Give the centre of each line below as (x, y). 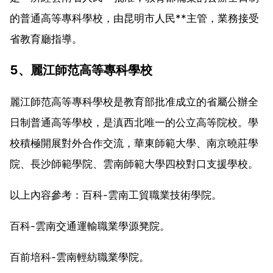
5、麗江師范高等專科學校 (81, 69)
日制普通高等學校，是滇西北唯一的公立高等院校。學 (134, 122)
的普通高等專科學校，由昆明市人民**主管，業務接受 (134, 18)
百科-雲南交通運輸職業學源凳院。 (90, 226)
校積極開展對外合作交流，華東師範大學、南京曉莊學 (134, 143)
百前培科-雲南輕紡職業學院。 (80, 257)
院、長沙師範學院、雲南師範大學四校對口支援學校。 (134, 164)
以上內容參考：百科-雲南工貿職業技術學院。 (116, 195)
